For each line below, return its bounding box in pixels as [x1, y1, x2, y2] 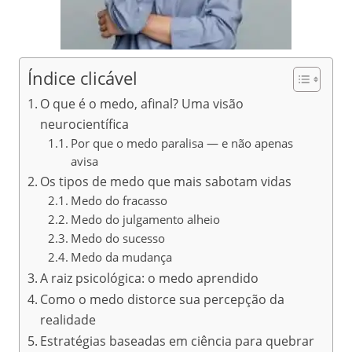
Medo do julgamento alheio [70, 211, 220, 227]
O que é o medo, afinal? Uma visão [40, 94, 244, 112]
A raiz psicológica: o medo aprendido [40, 269, 259, 287]
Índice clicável [27, 66, 137, 90]
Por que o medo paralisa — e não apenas [70, 134, 293, 151]
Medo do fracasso [70, 192, 167, 208]
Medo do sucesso [70, 229, 165, 246]
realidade [40, 310, 97, 328]
